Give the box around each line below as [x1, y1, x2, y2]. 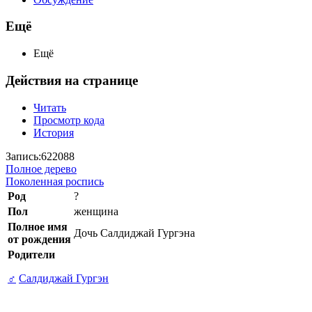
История [33, 126, 74, 139]
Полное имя [8, 220, 68, 233]
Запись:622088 [6, 150, 75, 162]
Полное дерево [6, 162, 77, 175]
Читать [33, 101, 66, 114]
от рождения [8, 233, 71, 245]
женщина [74, 205, 118, 217]
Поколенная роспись [6, 175, 104, 187]
